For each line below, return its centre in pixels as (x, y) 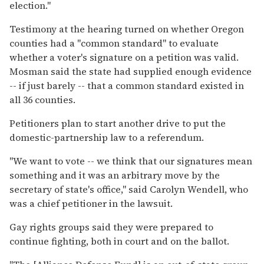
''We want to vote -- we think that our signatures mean (131, 161)
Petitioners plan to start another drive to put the (118, 123)
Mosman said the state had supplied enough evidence (131, 71)
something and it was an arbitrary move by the (115, 175)
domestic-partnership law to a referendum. (107, 137)
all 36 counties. (42, 99)
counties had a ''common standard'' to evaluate (114, 43)
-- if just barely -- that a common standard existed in (127, 85)
